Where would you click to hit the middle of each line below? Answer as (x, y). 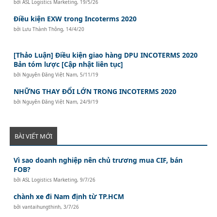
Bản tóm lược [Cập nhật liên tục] (69, 64)
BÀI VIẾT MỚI (33, 136)
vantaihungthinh (42, 207)
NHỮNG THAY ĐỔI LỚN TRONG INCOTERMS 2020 (95, 91)
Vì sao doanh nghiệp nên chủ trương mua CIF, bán (98, 160)
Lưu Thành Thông (43, 29)
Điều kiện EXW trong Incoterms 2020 (75, 18)
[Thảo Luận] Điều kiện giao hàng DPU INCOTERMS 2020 (106, 55)
